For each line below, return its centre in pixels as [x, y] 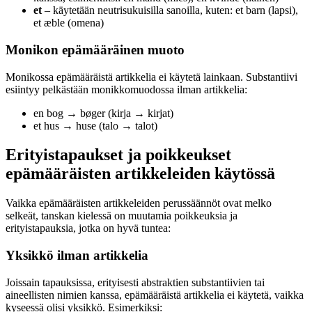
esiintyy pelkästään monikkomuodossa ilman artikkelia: [126, 89]
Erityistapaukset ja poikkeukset [118, 155]
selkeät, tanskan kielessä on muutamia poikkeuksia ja [122, 216]
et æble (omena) [69, 23]
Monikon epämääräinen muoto [95, 49]
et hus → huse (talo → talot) [95, 125]
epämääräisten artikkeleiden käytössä [140, 174]
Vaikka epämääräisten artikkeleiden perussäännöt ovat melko [139, 203]
